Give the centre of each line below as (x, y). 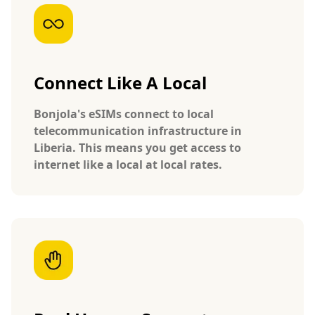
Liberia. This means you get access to (137, 148)
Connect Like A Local (120, 83)
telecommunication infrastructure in (138, 131)
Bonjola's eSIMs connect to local (124, 114)
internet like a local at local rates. (128, 165)
